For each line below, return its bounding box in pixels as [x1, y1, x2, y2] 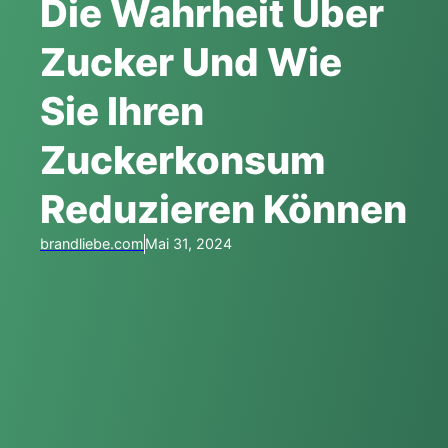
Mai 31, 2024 [145, 234, 232, 252]
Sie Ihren [40, 87, 204, 134]
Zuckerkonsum [40, 136, 326, 183]
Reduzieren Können [40, 185, 407, 232]
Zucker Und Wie [40, 38, 342, 85]
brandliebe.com [40, 234, 144, 252]
